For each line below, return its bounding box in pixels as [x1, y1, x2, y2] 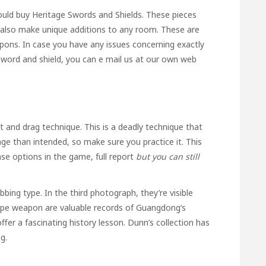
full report [96, 150, 134, 162]
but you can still [136, 150, 199, 162]
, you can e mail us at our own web [61, 53, 197, 65]
